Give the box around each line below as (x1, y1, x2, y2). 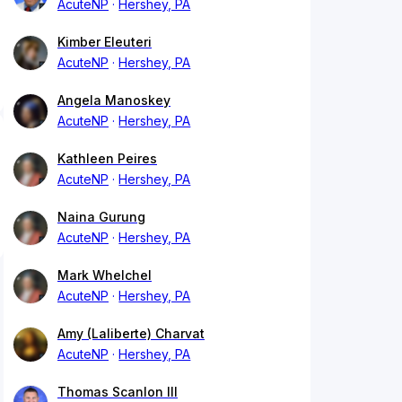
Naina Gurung (57, 209, 145, 225)
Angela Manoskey (57, 92, 170, 109)
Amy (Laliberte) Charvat (57, 326, 205, 342)
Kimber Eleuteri (57, 34, 152, 50)
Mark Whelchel (57, 267, 152, 284)
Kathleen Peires (57, 151, 157, 167)
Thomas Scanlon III (57, 384, 178, 400)
